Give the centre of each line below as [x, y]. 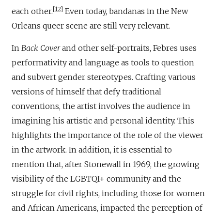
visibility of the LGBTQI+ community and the [96, 179]
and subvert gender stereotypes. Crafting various [104, 77]
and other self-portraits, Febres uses [128, 48]
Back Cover [41, 48]
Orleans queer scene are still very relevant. [91, 26]
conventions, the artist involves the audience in [101, 106]
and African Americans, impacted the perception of [107, 208]
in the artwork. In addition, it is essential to [92, 150]
